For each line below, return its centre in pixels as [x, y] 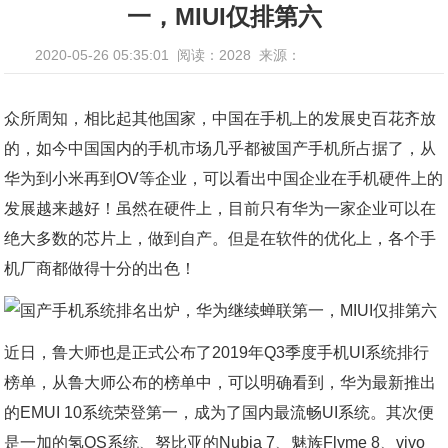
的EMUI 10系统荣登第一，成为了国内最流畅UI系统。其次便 [219, 412]
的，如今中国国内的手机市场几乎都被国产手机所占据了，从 [220, 148]
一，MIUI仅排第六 [224, 16]
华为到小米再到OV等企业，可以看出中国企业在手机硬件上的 [224, 178]
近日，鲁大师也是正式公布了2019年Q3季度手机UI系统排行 [217, 352]
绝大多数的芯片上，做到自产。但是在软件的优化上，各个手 [220, 238]
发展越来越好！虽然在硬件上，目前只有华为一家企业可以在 [220, 208]
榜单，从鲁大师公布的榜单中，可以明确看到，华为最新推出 [220, 382]
